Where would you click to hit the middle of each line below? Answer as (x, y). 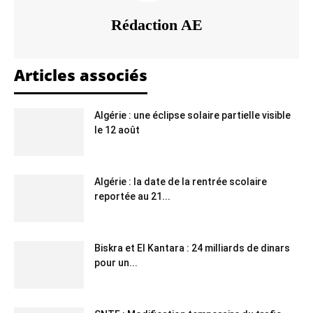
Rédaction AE (156, 24)
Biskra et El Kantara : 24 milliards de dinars (192, 248)
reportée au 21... (132, 196)
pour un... (116, 262)
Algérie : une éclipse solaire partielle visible (192, 115)
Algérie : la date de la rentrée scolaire (181, 181)
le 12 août (117, 130)
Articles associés (81, 74)
